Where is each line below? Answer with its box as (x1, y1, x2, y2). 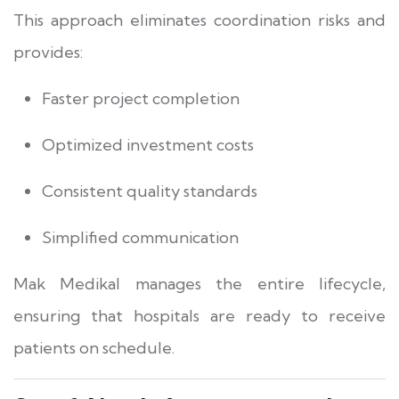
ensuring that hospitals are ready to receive (13, 305, 386, 326)
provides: (13, 41, 83, 62)
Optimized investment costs (42, 134, 254, 155)
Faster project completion (42, 87, 240, 109)
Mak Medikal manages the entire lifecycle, (13, 273, 386, 294)
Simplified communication (42, 226, 239, 248)
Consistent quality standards (42, 180, 257, 201)
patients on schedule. (13, 337, 175, 358)
